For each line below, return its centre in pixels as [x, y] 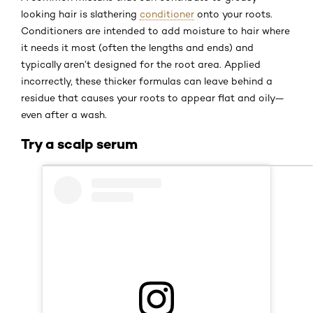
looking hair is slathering [80, 14]
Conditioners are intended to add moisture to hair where [155, 30]
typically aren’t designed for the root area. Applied [141, 64]
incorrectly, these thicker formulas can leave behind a [147, 81]
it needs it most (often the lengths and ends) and [137, 47]
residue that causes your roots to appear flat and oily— [153, 97]
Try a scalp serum [79, 143]
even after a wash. [64, 114]
